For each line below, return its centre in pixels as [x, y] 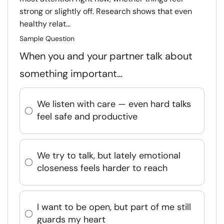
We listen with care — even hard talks [114, 104]
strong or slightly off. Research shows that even [106, 11]
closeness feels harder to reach [102, 168]
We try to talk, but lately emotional [109, 156]
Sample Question [47, 38]
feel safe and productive [87, 117]
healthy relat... [45, 23]
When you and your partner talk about [106, 56]
